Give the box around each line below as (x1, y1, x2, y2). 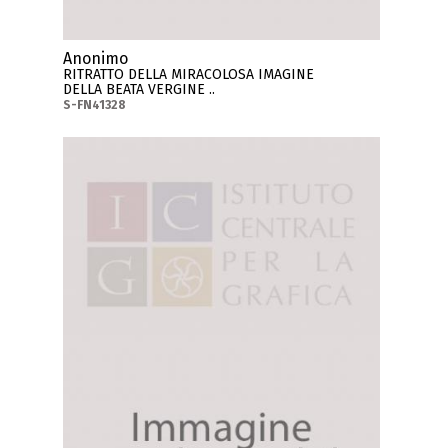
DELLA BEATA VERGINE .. (63, 80, 216, 98)
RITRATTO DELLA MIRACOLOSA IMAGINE (63, 65, 315, 83)
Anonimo (63, 48, 129, 68)
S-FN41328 (63, 97, 127, 112)
